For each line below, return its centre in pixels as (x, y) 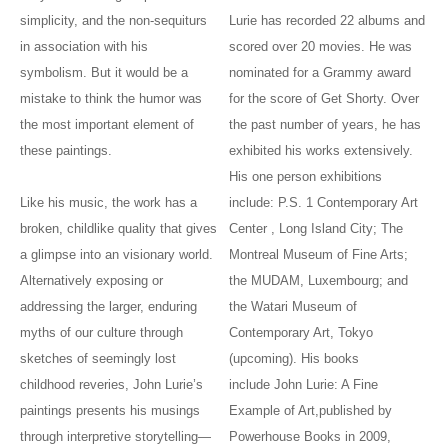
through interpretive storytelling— (115, 437)
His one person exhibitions (306, 177)
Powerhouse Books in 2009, (310, 437)
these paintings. (68, 151)
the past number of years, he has (325, 125)
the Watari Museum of (293, 307)
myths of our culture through (101, 333)
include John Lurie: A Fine (304, 385)
